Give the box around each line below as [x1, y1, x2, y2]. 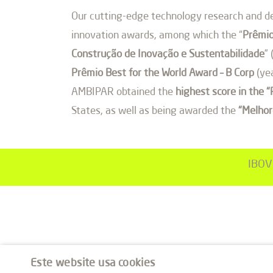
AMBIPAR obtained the [71, 87, 175, 97]
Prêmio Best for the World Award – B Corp [71, 68, 254, 79]
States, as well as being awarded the [71, 106, 238, 116]
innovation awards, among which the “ [71, 30, 243, 41]
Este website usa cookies [30, 258, 155, 269]
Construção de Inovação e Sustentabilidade [71, 49, 264, 60]
